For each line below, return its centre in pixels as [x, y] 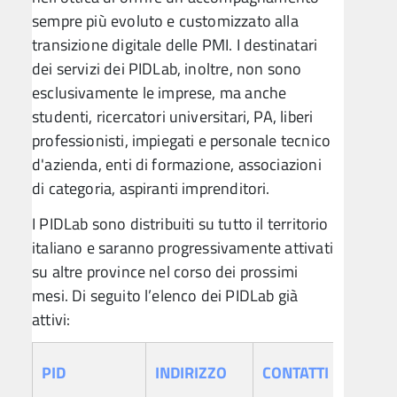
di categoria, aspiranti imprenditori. [151, 189]
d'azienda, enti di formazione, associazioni [177, 165]
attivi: [51, 319]
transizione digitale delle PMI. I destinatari [175, 45]
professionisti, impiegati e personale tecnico [182, 141]
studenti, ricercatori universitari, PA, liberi [173, 117]
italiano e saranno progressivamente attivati [183, 247]
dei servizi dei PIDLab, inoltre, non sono [167, 69]
